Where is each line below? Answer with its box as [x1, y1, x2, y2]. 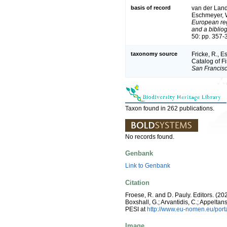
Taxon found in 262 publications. [125, 104, 214, 112]
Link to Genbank [125, 162, 170, 170]
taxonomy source [131, 50, 177, 57]
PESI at [125, 205, 147, 213]
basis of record [131, 4, 171, 11]
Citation [125, 178, 149, 186]
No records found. [125, 133, 174, 140]
